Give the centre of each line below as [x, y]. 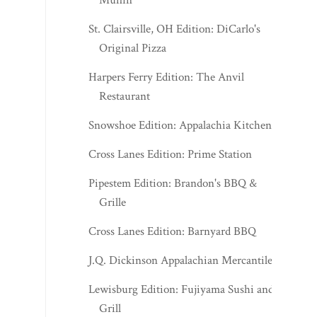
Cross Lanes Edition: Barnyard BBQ [173, 231]
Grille [113, 202]
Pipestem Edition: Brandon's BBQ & [173, 183]
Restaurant [125, 96]
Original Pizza [133, 48]
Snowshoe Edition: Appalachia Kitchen [180, 125]
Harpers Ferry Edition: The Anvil [167, 77]
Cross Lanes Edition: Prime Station [171, 154]
